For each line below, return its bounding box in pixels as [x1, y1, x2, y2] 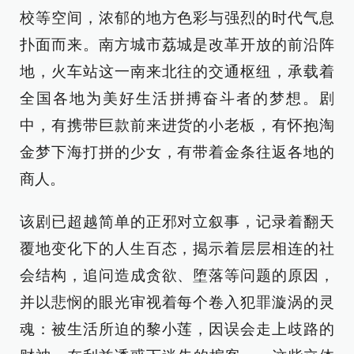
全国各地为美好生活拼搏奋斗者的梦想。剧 [20, 90, 334, 107]
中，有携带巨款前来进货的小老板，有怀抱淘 [20, 117, 334, 134]
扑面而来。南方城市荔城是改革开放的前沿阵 [20, 36, 334, 53]
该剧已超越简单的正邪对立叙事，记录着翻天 [20, 213, 334, 230]
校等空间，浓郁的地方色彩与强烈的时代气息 [20, 9, 334, 26]
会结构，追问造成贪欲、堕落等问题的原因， [20, 267, 334, 284]
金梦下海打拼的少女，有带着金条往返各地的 [20, 144, 334, 160]
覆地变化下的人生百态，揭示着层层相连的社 [20, 240, 334, 257]
